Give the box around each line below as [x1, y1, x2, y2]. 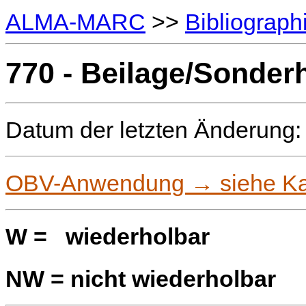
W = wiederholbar [5, 223, 210, 250]
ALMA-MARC [5, 9, 145, 35]
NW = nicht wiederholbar [5, 266, 276, 292]
